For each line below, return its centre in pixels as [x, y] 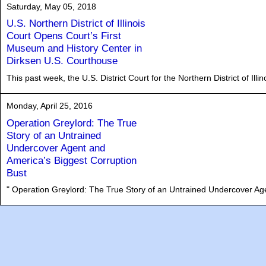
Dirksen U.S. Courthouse [62, 61]
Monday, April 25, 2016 [50, 106]
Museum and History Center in [74, 48]
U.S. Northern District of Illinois [76, 23]
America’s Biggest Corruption [72, 160]
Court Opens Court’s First [64, 36]
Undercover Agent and [56, 148]
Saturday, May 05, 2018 [51, 6]
